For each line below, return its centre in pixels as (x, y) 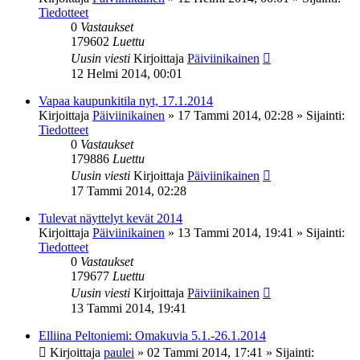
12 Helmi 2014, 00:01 (127, 73)
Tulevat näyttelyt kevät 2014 (110, 218)
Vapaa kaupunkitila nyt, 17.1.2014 (126, 100)
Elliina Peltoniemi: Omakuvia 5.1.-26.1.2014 (152, 335)
